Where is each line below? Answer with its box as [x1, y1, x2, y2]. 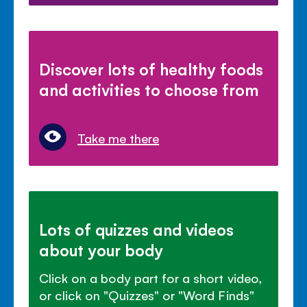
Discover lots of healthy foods [39, 58, 264, 79]
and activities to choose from [39, 78, 260, 99]
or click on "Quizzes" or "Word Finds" [39, 286, 254, 303]
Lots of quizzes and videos [39, 218, 234, 239]
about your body [39, 238, 164, 260]
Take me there [77, 129, 160, 146]
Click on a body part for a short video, [39, 269, 262, 286]
